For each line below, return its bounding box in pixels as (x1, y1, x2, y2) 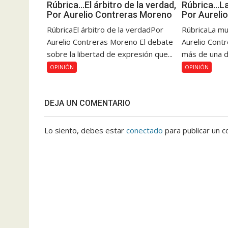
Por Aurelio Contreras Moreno (47, 9, 172, 20)
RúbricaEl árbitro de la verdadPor (47, 24, 163, 35)
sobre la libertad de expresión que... (47, 48, 173, 59)
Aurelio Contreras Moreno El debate (47, 36, 173, 47)
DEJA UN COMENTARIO (44, 98, 130, 108)
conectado (126, 125, 163, 135)
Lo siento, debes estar (44, 125, 126, 135)
